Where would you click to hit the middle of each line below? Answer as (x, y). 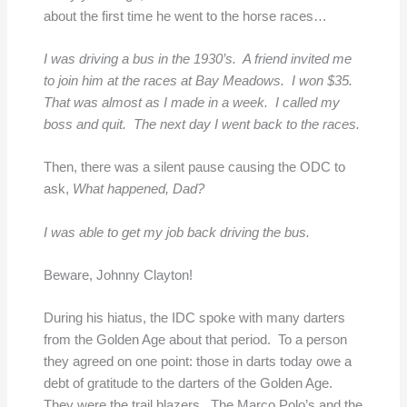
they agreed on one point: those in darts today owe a (197, 362)
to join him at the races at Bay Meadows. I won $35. (199, 80)
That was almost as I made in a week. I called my (191, 102)
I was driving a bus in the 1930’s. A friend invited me (197, 59)
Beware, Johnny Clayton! (118, 275)
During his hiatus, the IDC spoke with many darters (194, 318)
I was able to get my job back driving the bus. (178, 232)
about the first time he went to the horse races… (185, 16)
